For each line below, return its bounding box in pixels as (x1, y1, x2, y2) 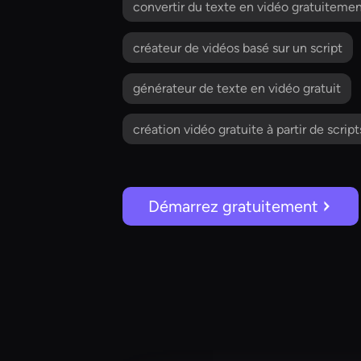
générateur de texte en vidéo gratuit (132, 81, 341, 97)
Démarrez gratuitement (148, 196, 318, 216)
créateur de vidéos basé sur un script (132, 39, 342, 56)
